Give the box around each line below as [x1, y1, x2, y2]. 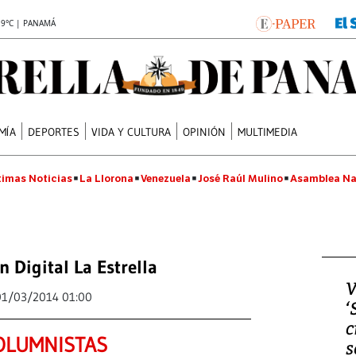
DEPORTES [28, 124, 80, 139]
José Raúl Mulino [198, 172, 283, 185]
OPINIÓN [183, 124, 226, 139]
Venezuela [141, 172, 191, 185]
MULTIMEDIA [238, 124, 298, 139]
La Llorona [79, 172, 133, 185]
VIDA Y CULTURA [91, 124, 172, 139]
